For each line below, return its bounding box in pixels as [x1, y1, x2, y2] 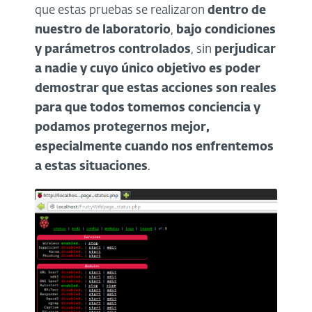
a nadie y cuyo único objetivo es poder [35, 63, 260, 75]
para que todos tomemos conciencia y [35, 102, 260, 114]
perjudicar [212, 43, 276, 56]
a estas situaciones [35, 160, 148, 173]
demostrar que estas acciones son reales [35, 82, 276, 95]
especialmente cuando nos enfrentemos [35, 141, 274, 153]
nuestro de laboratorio [35, 24, 171, 36]
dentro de [208, 4, 266, 17]
